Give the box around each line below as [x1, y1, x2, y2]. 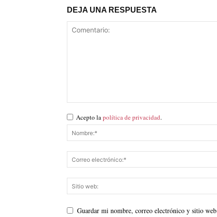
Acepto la [76, 113, 103, 122]
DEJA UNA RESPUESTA [67, 6, 157, 14]
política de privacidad [103, 113, 160, 122]
